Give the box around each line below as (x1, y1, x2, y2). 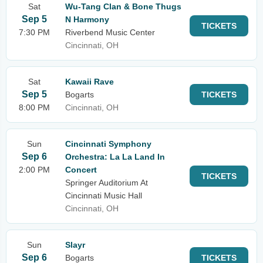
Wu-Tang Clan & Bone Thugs (65, 2, 181, 11)
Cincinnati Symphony (65, 139, 151, 149)
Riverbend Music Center (65, 28, 155, 37)
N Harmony (65, 15, 109, 24)
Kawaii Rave (65, 77, 114, 86)
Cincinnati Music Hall (65, 191, 142, 200)
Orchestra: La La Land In (65, 152, 165, 161)
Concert (65, 165, 97, 174)
